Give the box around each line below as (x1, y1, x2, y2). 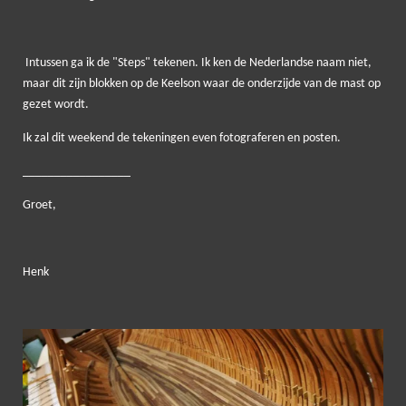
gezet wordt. (23, 97, 92, 111)
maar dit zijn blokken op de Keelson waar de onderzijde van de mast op (23, 76, 381, 91)
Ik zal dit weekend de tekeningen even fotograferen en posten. (23, 130, 341, 145)
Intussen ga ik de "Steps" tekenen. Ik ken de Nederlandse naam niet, (23, 55, 372, 70)
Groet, (23, 198, 56, 212)
